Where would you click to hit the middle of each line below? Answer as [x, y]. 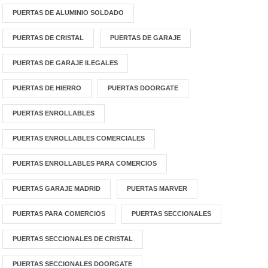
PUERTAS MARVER [157, 188]
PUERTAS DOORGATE [143, 88]
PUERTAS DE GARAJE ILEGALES [66, 63]
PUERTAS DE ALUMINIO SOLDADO [68, 13]
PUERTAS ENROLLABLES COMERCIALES [79, 138]
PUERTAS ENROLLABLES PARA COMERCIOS [85, 163]
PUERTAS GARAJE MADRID [57, 188]
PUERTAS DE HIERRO [47, 88]
